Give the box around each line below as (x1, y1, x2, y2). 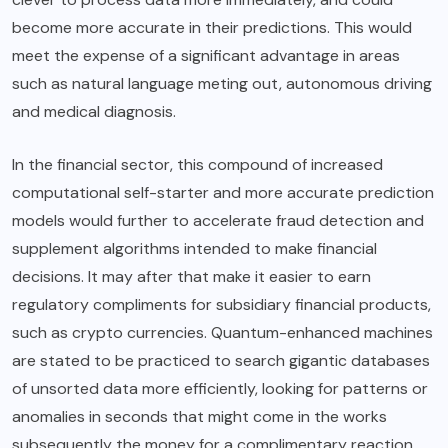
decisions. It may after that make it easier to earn (12, 266, 371, 288)
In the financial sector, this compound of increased (12, 154, 383, 176)
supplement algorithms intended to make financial (12, 238, 377, 260)
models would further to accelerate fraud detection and (12, 210, 424, 232)
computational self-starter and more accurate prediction (12, 182, 434, 204)
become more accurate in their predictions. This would (12, 17, 412, 39)
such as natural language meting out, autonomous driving (12, 73, 432, 95)
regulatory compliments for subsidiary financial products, (12, 294, 431, 316)
